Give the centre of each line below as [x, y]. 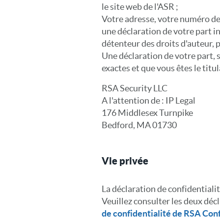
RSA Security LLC [135, 88]
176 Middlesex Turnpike [147, 113]
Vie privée [125, 161]
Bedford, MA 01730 [139, 125]
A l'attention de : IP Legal [149, 100]
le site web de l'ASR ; [140, 7]
